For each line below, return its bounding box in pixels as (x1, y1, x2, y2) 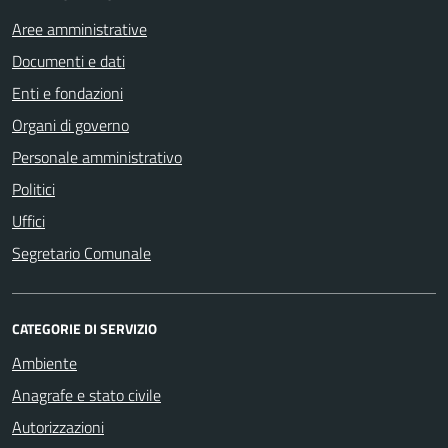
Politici (12, 176, 55, 201)
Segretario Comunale (12, 240, 151, 265)
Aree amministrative (12, 16, 147, 41)
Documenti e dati (12, 48, 125, 73)
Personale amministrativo (12, 144, 182, 169)
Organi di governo (12, 112, 129, 137)
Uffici (12, 208, 45, 233)
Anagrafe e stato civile (12, 382, 161, 407)
